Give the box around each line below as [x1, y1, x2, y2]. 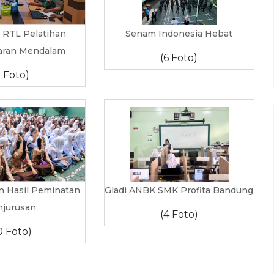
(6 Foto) [160, 52, 198, 64]
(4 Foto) [160, 209, 198, 220]
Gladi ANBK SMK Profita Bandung [105, 185, 254, 196]
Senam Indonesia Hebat [125, 28, 233, 40]
